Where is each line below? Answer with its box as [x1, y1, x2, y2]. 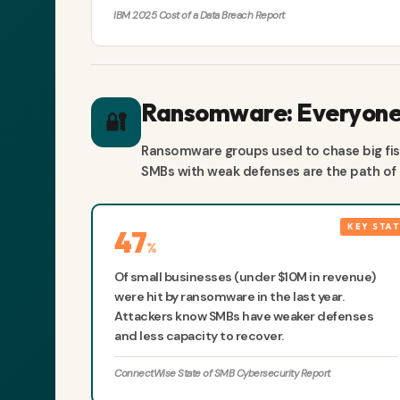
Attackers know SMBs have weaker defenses [114, 308, 373, 325]
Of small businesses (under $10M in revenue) [114, 269, 376, 286]
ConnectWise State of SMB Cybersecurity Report [114, 367, 330, 381]
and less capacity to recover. [114, 328, 284, 345]
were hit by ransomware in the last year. [114, 288, 344, 305]
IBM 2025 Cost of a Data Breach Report [113, 9, 285, 23]
